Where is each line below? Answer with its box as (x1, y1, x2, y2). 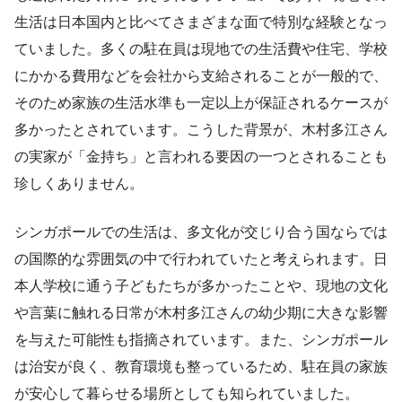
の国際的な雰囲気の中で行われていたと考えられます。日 (14, 251, 388, 267)
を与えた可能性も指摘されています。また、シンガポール (14, 332, 388, 348)
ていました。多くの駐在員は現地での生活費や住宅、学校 (14, 41, 388, 57)
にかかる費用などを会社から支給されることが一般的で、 (14, 68, 388, 84)
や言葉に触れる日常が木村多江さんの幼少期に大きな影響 (14, 305, 388, 321)
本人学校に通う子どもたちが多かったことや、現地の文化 (14, 278, 388, 294)
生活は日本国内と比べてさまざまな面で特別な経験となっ (14, 14, 388, 31)
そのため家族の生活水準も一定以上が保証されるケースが (14, 95, 388, 111)
